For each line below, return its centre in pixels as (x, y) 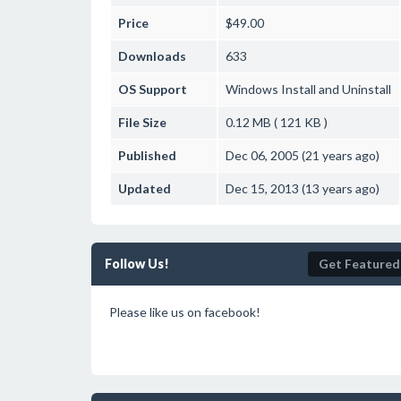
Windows (252, 89)
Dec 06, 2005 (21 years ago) (303, 155)
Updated (145, 188)
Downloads (152, 56)
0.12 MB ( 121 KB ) (277, 122)
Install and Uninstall (335, 89)
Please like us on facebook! (185, 312)
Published (147, 155)
